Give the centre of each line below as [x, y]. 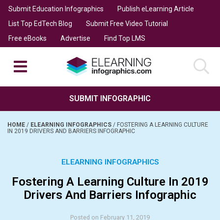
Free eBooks [27, 38]
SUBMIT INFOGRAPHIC [110, 98]
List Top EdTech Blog [40, 23]
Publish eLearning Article [155, 9]
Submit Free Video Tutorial [127, 23]
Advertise [75, 38]
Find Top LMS [124, 38]
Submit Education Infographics [56, 9]
